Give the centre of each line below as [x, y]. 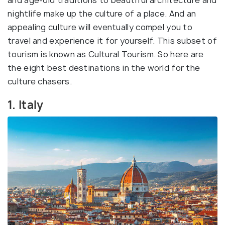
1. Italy [26, 105]
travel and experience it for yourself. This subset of [112, 41]
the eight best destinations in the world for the [104, 68]
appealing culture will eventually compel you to [100, 27]
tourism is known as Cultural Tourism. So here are [106, 54]
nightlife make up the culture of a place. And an [102, 14]
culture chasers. [40, 81]
